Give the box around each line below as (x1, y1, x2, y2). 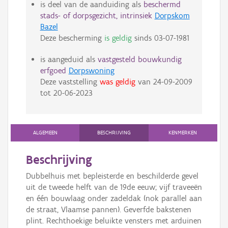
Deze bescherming (40, 33, 104, 43)
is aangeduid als (40, 54, 98, 65)
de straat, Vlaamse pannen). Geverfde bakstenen (26, 205, 191, 215)
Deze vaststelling (40, 77, 100, 87)
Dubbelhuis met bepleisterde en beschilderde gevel (26, 171, 198, 181)
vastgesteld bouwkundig (97, 54, 182, 65)
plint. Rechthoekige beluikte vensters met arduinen (26, 216, 202, 226)
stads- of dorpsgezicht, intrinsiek (40, 11, 152, 21)
